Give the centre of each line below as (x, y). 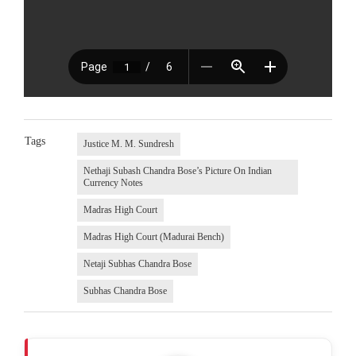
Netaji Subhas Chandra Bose (137, 264)
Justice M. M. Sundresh (128, 144)
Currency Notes (113, 183)
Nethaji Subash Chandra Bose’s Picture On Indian (177, 171)
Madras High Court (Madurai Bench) (153, 237)
